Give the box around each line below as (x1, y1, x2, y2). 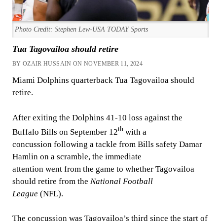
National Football (90, 176, 153, 186)
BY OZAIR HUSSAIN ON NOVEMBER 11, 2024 (12, 60, 143, 67)
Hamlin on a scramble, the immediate (12, 151, 142, 161)
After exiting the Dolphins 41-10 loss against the (12, 112, 183, 122)
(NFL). (37, 188, 63, 198)
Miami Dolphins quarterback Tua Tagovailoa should (12, 75, 194, 85)
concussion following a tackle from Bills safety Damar (12, 139, 202, 149)
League (12, 188, 38, 198)
